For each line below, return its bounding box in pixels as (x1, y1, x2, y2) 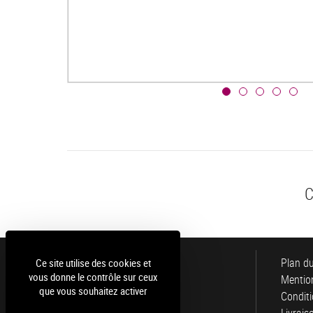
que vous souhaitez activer (38, 284, 147, 298)
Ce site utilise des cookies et (35, 256, 151, 270)
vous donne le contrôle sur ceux (28, 270, 158, 284)
